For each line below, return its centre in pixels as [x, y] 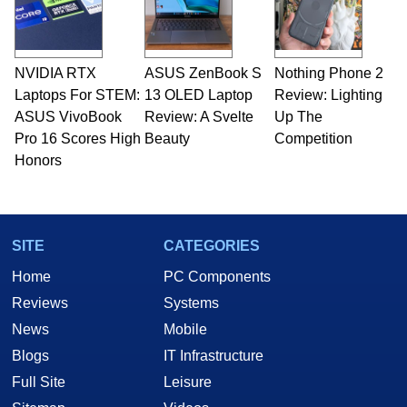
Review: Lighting [328, 94]
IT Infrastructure [213, 355]
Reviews [40, 303]
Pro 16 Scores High [77, 138]
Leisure [188, 382]
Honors [38, 160]
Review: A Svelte [199, 116]
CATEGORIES [212, 245]
